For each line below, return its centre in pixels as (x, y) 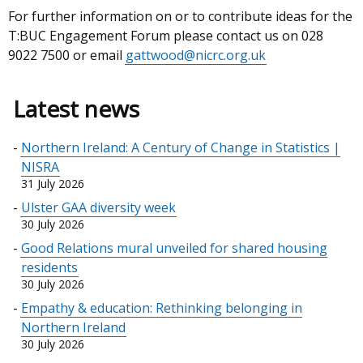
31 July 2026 (53, 184)
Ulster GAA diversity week (99, 207)
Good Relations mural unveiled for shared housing (175, 248)
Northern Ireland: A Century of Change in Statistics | (181, 147)
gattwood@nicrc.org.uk (196, 55)
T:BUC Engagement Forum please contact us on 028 (166, 36)
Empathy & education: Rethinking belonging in (162, 308)
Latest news (77, 109)
